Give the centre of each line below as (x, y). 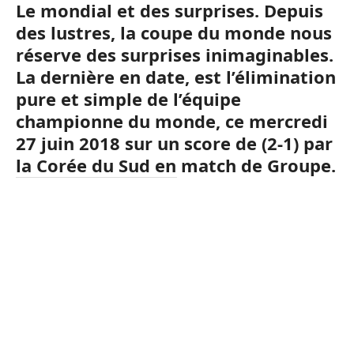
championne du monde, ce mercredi (172, 121)
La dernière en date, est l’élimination (176, 77)
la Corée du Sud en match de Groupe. (176, 166)
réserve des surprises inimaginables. (175, 55)
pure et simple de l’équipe (128, 99)
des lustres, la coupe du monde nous (174, 33)
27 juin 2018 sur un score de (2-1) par (174, 143)
